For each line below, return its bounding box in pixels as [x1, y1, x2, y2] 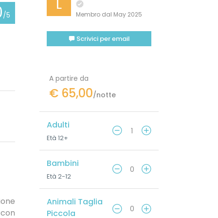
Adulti [47, 119, 70, 131]
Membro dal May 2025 [76, 10, 142, 19]
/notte [93, 90, 116, 100]
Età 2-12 [47, 172, 71, 182]
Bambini [47, 158, 79, 169]
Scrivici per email [74, 34, 130, 44]
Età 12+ [47, 133, 68, 143]
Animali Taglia [47, 196, 103, 208]
